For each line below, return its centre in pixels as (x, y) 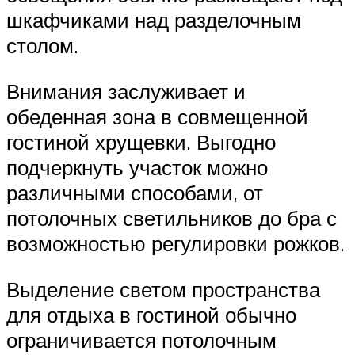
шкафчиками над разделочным (154, 20)
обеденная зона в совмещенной (157, 116)
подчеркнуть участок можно (137, 167)
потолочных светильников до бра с (172, 218)
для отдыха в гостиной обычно (151, 314)
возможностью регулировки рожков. (176, 243)
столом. (42, 46)
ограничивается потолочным (141, 340)
